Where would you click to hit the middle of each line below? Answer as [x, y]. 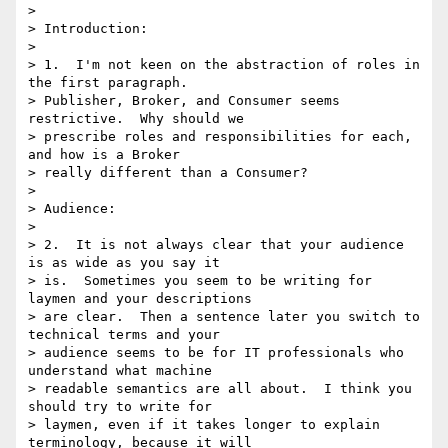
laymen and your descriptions [140, 299]
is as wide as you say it [124, 263]
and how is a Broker [104, 155]
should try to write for [120, 407]
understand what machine [120, 371]
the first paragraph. [108, 83]
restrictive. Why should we [136, 119]
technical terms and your [124, 335]
